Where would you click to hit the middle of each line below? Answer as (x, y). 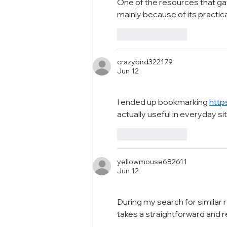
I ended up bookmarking (163, 102)
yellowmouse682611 (152, 161)
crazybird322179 (145, 62)
